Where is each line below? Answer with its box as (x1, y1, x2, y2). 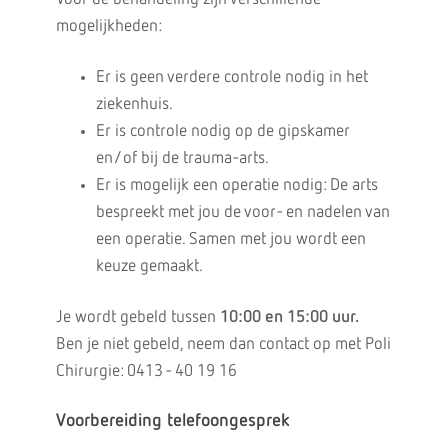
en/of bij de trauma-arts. (95, 150, 269, 167)
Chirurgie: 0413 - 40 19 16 (55, 363, 237, 380)
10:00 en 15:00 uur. (219, 309, 359, 326)
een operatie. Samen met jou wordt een (95, 231, 366, 248)
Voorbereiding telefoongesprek (55, 412, 290, 430)
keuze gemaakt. (95, 258, 203, 275)
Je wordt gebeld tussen (55, 309, 220, 326)
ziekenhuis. (95, 96, 173, 113)
